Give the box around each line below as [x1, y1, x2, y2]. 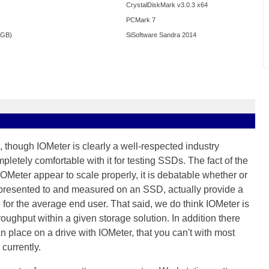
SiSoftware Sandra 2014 [126, 31, 196, 38]
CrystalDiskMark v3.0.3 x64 [126, 1, 208, 8]
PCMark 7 [126, 16, 156, 23]
